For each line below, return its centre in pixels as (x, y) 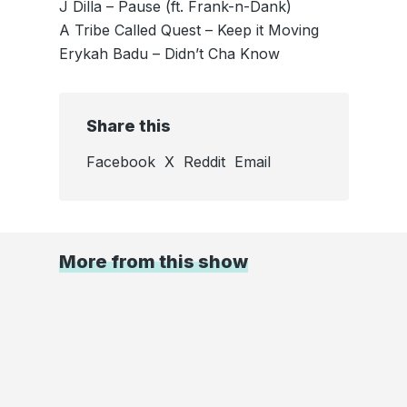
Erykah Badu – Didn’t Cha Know (169, 54)
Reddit (204, 162)
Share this (128, 126)
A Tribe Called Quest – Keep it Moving (189, 30)
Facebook (120, 162)
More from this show (153, 262)
